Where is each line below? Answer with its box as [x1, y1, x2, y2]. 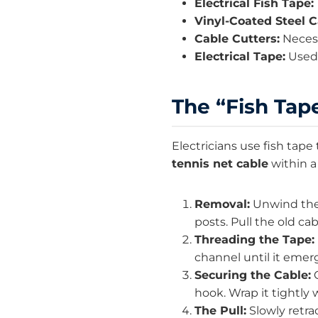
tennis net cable [172, 157, 268, 171]
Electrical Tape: [194, 50, 285, 64]
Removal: [194, 197, 250, 212]
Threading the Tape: [194, 233, 314, 247]
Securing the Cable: [194, 268, 311, 283]
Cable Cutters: [194, 32, 280, 46]
